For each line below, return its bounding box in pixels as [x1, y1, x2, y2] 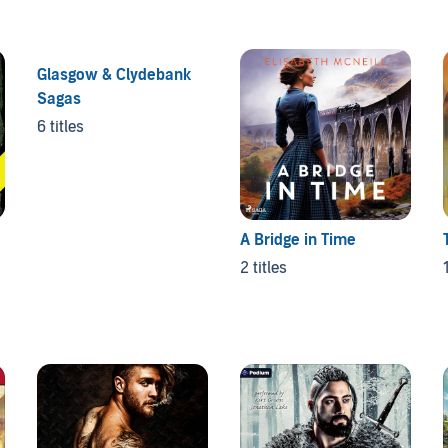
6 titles [37, 116, 85, 137]
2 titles [239, 257, 287, 278]
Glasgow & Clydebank [37, 64, 192, 85]
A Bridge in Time [239, 229, 356, 250]
